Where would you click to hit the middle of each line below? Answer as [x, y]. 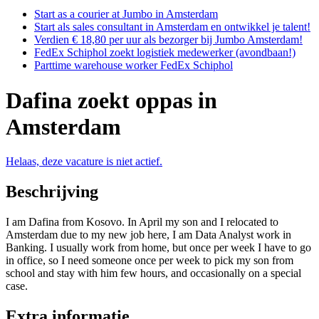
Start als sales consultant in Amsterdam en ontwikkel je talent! [172, 27]
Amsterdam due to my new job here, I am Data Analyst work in [148, 235]
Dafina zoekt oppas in [111, 100]
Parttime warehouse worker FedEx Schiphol [134, 66]
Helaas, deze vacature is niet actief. [84, 162]
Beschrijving [52, 192]
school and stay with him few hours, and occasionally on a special [153, 273]
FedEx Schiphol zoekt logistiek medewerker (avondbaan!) [165, 53]
